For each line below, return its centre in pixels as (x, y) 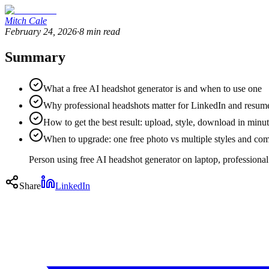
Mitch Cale (26, 20)
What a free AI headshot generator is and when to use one (153, 88)
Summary (35, 57)
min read (103, 31)
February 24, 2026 (41, 31)
